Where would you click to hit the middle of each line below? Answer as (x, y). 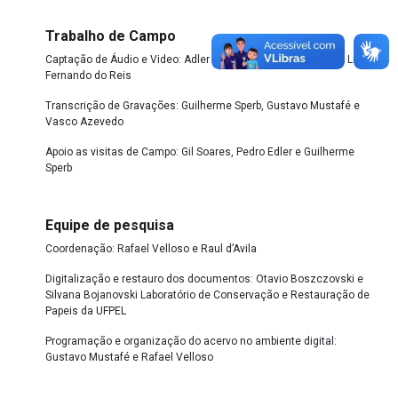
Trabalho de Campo (110, 36)
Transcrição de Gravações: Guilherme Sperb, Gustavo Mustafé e (202, 105)
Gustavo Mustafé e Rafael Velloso (129, 358)
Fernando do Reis (88, 75)
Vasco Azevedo (84, 121)
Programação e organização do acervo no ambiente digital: (191, 342)
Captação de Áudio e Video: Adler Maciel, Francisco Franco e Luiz (206, 59)
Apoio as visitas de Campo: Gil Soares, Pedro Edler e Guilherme (199, 151)
